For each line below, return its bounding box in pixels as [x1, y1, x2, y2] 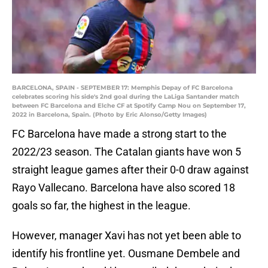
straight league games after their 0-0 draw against [12, 163, 249, 176]
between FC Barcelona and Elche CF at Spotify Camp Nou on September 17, [12, 102, 246, 110]
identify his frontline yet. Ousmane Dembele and [12, 247, 240, 260]
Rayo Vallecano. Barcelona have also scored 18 [12, 181, 235, 194]
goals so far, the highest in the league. [12, 199, 191, 212]
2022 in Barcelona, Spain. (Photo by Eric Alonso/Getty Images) [12, 111, 207, 119]
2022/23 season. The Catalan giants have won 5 [12, 145, 241, 159]
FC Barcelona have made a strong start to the [12, 127, 227, 141]
